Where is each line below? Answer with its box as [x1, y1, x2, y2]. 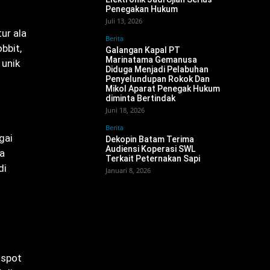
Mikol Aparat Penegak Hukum [105, 84, 220, 93]
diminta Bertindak [105, 93, 175, 103]
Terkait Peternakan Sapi [105, 154, 200, 163]
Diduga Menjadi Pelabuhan [105, 64, 209, 74]
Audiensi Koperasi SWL [105, 144, 195, 154]
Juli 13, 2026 [105, 16, 142, 25]
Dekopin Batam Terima [105, 134, 194, 144]
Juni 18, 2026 [105, 105, 145, 115]
